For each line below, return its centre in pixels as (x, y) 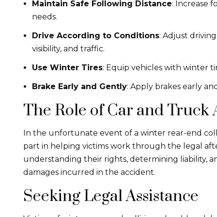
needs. (45, 16)
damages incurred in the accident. (89, 172)
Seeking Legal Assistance (111, 196)
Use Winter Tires (67, 67)
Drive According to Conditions (96, 35)
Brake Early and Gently (79, 86)
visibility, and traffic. (68, 48)
